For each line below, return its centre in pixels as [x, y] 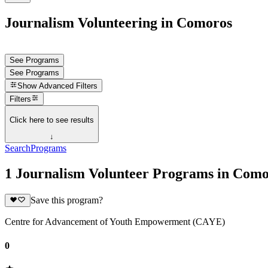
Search [18, 148]
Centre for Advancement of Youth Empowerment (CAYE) [115, 222]
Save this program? [66, 200]
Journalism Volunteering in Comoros [118, 22]
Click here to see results [52, 120]
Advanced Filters [68, 86]
